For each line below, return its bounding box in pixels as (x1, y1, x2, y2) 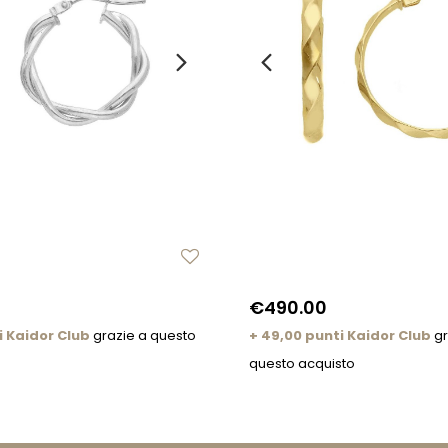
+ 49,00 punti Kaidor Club (249, 326, 431, 346)
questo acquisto (249, 354, 355, 374)
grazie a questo (90, 326, 196, 346)
